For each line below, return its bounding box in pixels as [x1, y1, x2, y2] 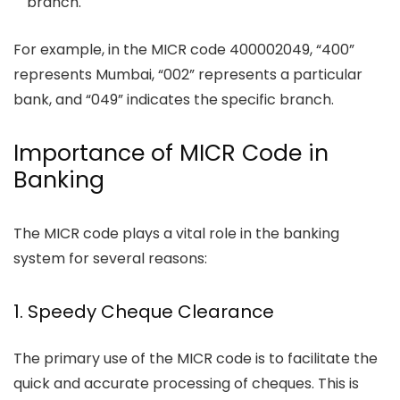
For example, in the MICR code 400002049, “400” [13, 38, 354, 60]
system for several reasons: [13, 247, 207, 269]
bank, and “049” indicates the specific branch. [13, 88, 334, 110]
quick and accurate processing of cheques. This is [13, 372, 359, 394]
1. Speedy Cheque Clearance [13, 298, 274, 324]
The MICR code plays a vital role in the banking [13, 222, 339, 244]
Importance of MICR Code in [13, 137, 329, 169]
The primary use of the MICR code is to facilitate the [13, 347, 378, 369]
